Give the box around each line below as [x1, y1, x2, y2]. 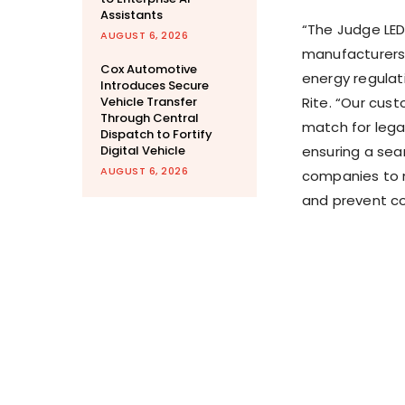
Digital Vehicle [100, 142, 185, 160]
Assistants [100, 6, 163, 24]
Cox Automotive [100, 61, 197, 79]
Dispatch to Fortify [100, 126, 212, 144]
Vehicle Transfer [100, 93, 197, 111]
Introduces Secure [100, 77, 209, 95]
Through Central [100, 109, 199, 127]
